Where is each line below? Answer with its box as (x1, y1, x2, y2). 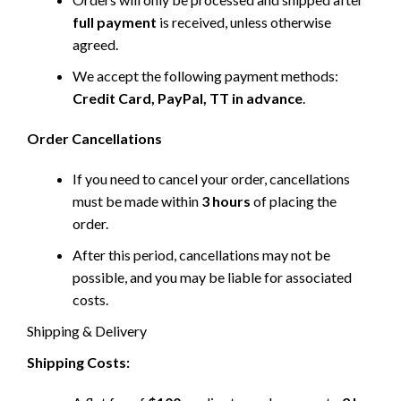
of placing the (251, 192, 337, 209)
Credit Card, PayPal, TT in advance (73, 90, 303, 107)
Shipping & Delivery (27, 322, 147, 339)
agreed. (73, 36, 118, 53)
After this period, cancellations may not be (73, 246, 330, 263)
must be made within (73, 192, 201, 209)
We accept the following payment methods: (73, 67, 338, 84)
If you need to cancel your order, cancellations (73, 170, 350, 187)
